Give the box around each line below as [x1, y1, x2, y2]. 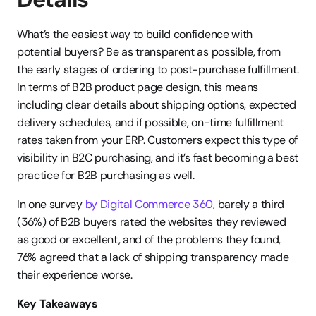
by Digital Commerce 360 [82, 197, 214, 212]
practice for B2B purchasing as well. [17, 168, 195, 183]
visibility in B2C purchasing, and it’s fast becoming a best [17, 150, 299, 165]
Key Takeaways [17, 296, 98, 311]
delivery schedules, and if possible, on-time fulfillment [17, 115, 284, 130]
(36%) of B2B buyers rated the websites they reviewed [17, 214, 286, 229]
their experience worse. [17, 267, 133, 282]
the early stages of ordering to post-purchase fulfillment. [17, 62, 299, 77]
